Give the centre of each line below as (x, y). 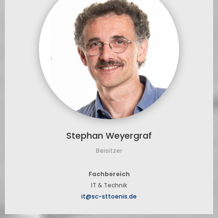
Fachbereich (109, 174)
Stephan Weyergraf (109, 136)
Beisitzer (109, 151)
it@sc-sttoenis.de (109, 197)
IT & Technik (109, 185)
